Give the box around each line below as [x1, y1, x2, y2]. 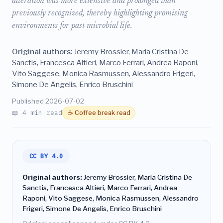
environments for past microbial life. [12, 22, 132, 30]
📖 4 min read [12, 108, 62, 117]
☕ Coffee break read [67, 109, 130, 117]
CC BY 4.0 [29, 152, 63, 160]
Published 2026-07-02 [12, 97, 84, 105]
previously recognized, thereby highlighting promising [12, 9, 188, 18]
